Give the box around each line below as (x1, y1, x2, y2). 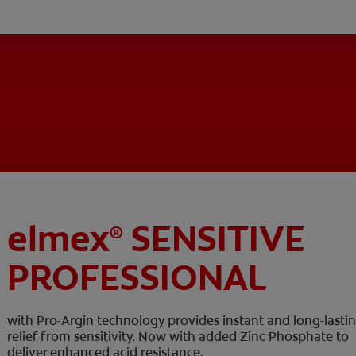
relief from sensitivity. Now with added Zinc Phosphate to (7, 327, 350, 345)
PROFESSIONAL (7, 253, 268, 301)
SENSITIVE (123, 215, 306, 262)
